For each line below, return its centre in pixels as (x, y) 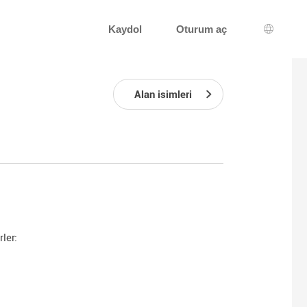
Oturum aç (201, 29)
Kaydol (125, 29)
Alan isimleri (163, 95)
